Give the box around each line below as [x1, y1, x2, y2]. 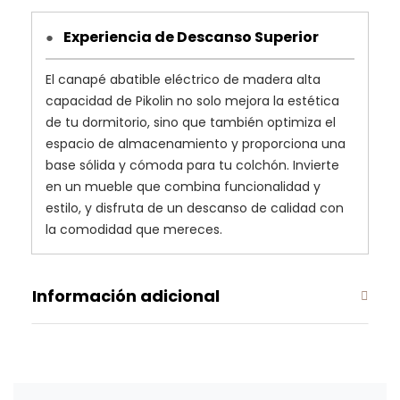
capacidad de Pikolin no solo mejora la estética [46, 91, 339, 110]
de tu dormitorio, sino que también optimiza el [46, 112, 336, 131]
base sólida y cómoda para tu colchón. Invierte [46, 155, 339, 174]
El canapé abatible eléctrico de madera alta [46, 70, 321, 88]
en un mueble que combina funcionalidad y [46, 177, 321, 196]
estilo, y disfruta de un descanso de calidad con [46, 198, 344, 217]
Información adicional [32, 284, 220, 307]
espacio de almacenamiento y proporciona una [46, 134, 346, 153]
